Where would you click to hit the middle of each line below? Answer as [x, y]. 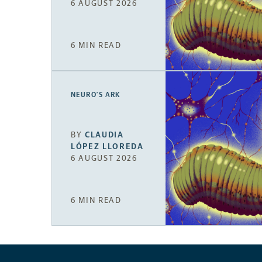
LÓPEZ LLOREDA [107, 147]
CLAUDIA [104, 135]
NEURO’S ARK [96, 94]
